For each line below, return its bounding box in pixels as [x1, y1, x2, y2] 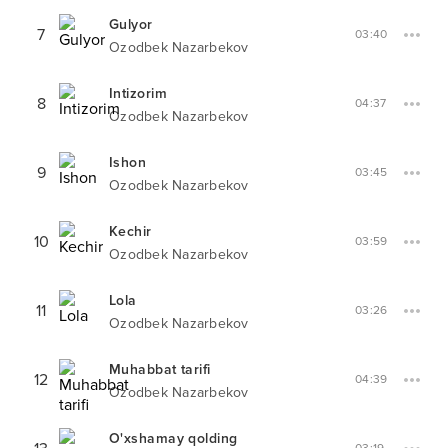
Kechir [109, 223, 152, 240]
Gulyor [109, 16, 153, 33]
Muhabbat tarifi [109, 361, 211, 378]
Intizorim [109, 85, 167, 102]
